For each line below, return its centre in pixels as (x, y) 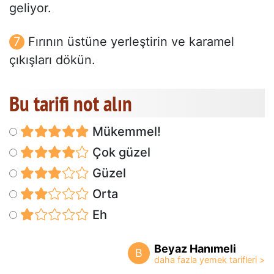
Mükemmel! (125, 132)
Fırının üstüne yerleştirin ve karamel (131, 42)
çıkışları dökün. (52, 60)
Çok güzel (120, 153)
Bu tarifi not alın (71, 104)
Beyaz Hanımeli (195, 249)
